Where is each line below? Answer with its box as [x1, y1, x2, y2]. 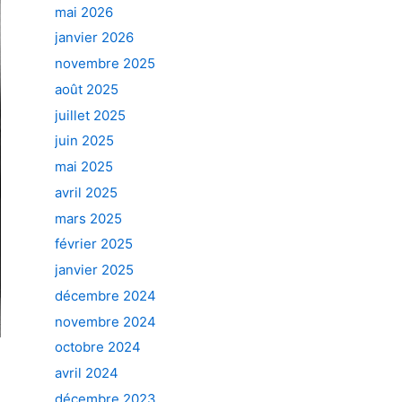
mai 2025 [55, 158, 113, 175]
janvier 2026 [55, 29, 134, 47]
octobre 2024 [55, 338, 141, 356]
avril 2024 [55, 364, 118, 381]
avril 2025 [55, 183, 118, 201]
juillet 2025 [55, 106, 126, 124]
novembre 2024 [55, 312, 156, 330]
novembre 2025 [55, 55, 155, 72]
